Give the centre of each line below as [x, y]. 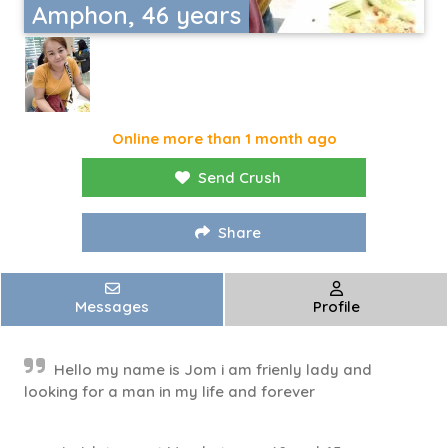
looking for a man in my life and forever [169, 392]
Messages [112, 307]
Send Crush [239, 178]
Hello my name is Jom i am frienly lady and [213, 370]
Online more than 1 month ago [224, 139]
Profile [336, 307]
